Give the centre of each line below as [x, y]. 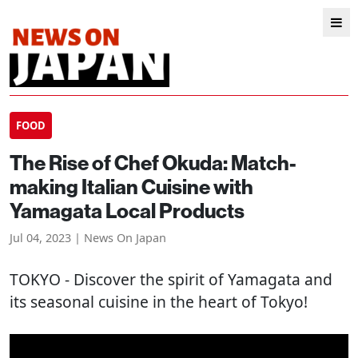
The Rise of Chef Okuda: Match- [153, 163]
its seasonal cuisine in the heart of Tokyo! [159, 302]
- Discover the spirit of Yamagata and [197, 279]
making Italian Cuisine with [131, 187]
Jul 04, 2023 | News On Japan [88, 238]
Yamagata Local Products [127, 211]
